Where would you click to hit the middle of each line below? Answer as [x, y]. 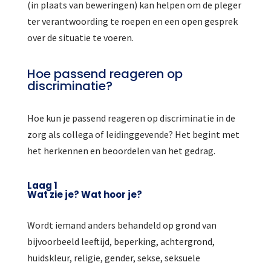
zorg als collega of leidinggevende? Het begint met [133, 135]
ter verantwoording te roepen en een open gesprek [132, 21]
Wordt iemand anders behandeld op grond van [122, 225]
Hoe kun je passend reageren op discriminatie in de [131, 118]
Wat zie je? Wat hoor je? [84, 195]
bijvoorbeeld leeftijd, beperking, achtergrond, [121, 242]
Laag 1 [42, 186]
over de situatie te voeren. [80, 38]
